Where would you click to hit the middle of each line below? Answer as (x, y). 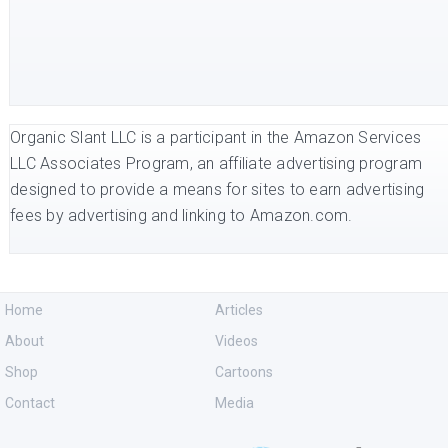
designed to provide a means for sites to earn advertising (217, 189)
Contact (30, 403)
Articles (239, 310)
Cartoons (244, 372)
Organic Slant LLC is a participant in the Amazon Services (216, 137)
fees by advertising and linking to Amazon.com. (181, 215)
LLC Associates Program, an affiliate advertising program (216, 163)
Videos (237, 341)
